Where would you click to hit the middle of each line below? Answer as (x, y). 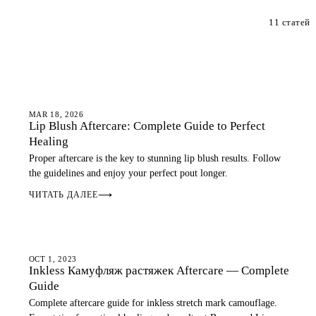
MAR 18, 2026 (56, 114)
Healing (48, 141)
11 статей (290, 22)
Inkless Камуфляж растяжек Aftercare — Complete (159, 271)
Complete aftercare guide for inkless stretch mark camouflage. (153, 303)
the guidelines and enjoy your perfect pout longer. (128, 173)
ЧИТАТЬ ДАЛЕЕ (63, 195)
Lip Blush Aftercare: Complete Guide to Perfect (147, 126)
